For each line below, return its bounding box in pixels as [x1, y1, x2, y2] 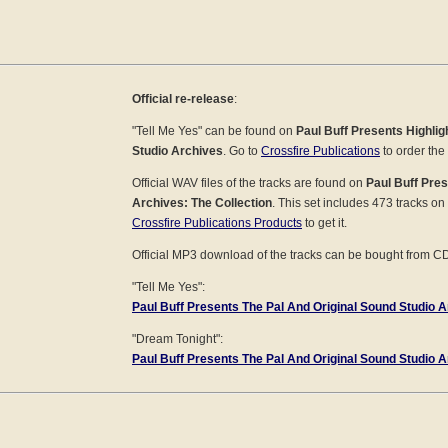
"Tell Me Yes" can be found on [132, 123, 296, 138]
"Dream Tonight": [132, 331, 223, 346]
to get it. [302, 215, 347, 230]
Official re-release [132, 91, 234, 106]
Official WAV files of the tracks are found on [132, 175, 366, 190]
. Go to [223, 143, 261, 158]
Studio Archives [132, 143, 223, 158]
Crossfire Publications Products [132, 215, 302, 230]
